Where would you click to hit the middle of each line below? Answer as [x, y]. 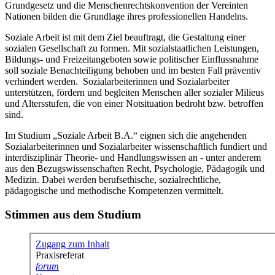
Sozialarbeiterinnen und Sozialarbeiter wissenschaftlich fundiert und [136, 146]
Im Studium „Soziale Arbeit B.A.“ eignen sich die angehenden [126, 135]
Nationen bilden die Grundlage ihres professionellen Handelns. [126, 16]
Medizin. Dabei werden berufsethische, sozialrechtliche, [113, 179]
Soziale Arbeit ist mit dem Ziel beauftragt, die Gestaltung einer [125, 37]
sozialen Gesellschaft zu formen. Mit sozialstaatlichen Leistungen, [132, 48]
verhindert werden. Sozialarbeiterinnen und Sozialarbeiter [117, 81]
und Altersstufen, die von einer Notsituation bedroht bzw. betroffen [134, 103]
